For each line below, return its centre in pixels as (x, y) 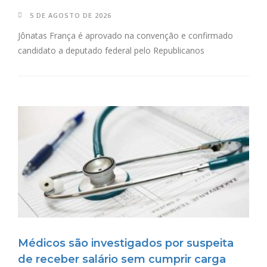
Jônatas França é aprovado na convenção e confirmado (125, 35)
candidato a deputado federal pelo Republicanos (111, 50)
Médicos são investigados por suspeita (126, 243)
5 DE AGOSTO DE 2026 (71, 15)
